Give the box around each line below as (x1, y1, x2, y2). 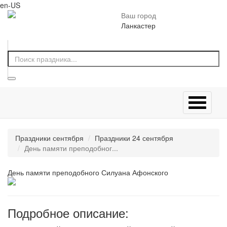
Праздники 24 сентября (95, 133, 173, 143)
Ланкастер (121, 20, 156, 30)
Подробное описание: (8, 204, 129, 221)
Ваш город (121, 10, 158, 20)
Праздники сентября (15, 133, 84, 143)
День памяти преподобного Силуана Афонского (8, 167, 168, 177)
